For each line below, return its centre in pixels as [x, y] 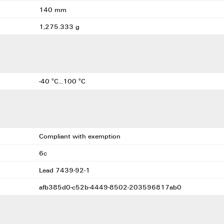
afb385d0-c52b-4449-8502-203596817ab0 [111, 187]
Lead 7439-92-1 [65, 170]
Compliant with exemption [80, 136]
